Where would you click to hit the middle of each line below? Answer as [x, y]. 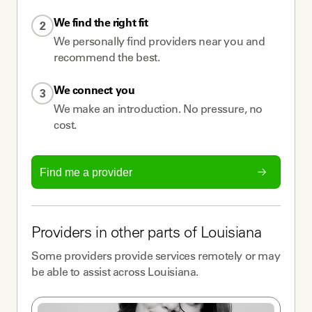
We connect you [94, 90]
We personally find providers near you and [159, 41]
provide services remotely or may [196, 256]
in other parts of [146, 234]
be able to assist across [90, 272]
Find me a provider [86, 172]
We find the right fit [101, 22]
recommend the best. [107, 57]
